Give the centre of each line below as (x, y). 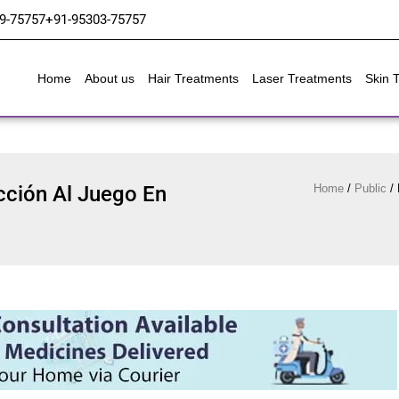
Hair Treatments (194, 78)
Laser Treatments (302, 78)
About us (110, 78)
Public (370, 188)
